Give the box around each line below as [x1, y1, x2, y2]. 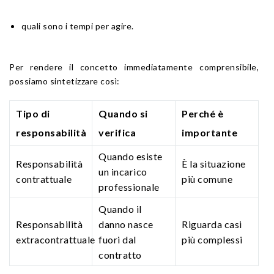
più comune [182, 172, 232, 185]
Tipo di [16, 107, 50, 119]
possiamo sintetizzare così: [9, 75, 120, 86]
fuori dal [98, 233, 136, 245]
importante [182, 126, 237, 138]
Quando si [98, 107, 148, 119]
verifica [98, 126, 136, 138]
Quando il [98, 202, 142, 215]
